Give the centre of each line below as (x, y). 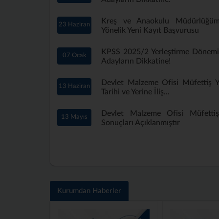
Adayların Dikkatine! (136, 61)
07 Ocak (74, 55)
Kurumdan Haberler (89, 191)
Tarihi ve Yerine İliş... (135, 92)
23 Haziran (74, 24)
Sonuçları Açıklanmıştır (141, 122)
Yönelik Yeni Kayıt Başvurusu (150, 30)
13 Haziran (74, 86)
